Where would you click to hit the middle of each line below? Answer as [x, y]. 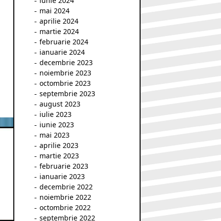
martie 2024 [59, 31]
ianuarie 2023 [62, 176]
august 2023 [60, 104]
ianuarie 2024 [62, 52]
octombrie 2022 [65, 207]
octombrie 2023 [65, 83]
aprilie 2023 [59, 145]
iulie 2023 [55, 114]
